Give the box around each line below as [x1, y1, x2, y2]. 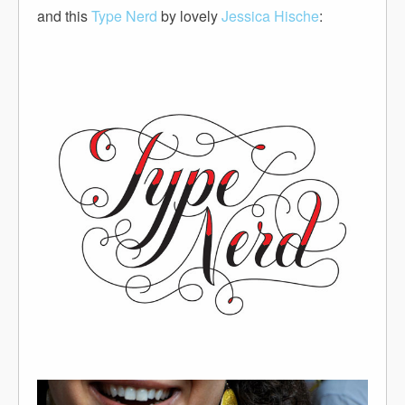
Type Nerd [91, 5, 157, 26]
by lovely [157, 5, 221, 26]
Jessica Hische [221, 5, 319, 26]
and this [37, 5, 91, 26]
